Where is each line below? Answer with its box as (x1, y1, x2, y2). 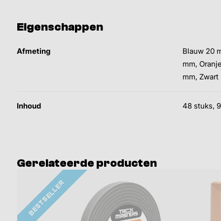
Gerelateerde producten (17, 156, 157, 170)
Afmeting (17, 47, 50, 56)
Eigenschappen (17, 20, 103, 34)
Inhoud (17, 102, 41, 111)
